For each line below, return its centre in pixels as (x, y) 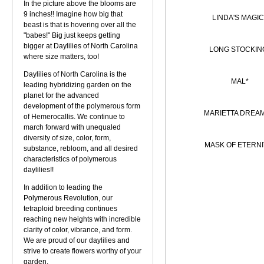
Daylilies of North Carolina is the (75, 74)
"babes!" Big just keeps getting (72, 35)
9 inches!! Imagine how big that (73, 14)
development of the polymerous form (82, 106)
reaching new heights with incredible (82, 219)
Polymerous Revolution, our (68, 198)
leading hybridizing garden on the (77, 85)
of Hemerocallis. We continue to (74, 117)
